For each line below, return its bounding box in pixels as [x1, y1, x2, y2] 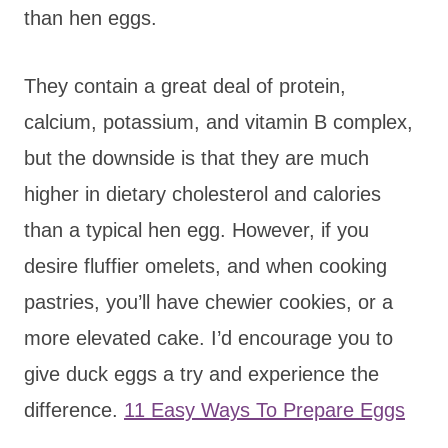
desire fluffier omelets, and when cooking [24, 254, 387, 277]
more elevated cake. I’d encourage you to [24, 326, 393, 349]
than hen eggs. [24, 6, 157, 29]
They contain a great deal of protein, [24, 74, 346, 97]
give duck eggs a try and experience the [24, 362, 379, 385]
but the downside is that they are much [24, 146, 369, 169]
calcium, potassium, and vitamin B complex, [24, 110, 413, 133]
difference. [24, 398, 124, 421]
